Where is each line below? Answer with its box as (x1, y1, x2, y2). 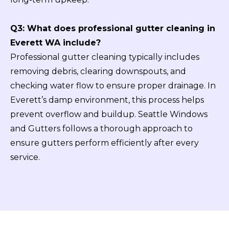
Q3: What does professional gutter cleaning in (10, 24, 215, 34)
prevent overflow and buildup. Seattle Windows (10, 109, 208, 120)
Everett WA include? (10, 38, 101, 48)
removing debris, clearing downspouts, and (10, 66, 186, 77)
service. (10, 152, 40, 163)
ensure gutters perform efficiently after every (10, 138, 199, 148)
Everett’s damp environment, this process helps (10, 95, 204, 105)
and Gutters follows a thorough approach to (10, 124, 193, 134)
